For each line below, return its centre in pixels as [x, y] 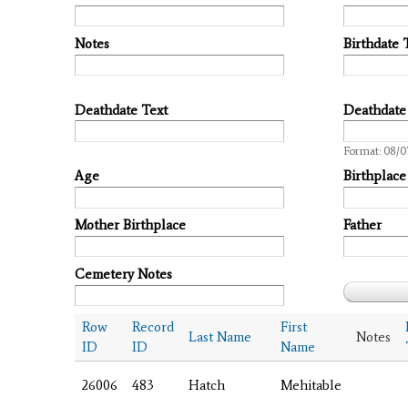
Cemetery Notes [123, 274]
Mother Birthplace [130, 225]
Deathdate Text [121, 110]
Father [362, 225]
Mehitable [311, 385]
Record [153, 326]
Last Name [220, 337]
